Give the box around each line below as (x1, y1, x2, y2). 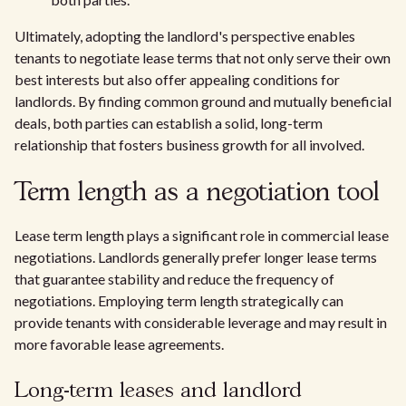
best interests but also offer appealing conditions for (14, 71, 340, 88)
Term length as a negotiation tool (14, 181, 380, 206)
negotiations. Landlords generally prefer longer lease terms (14, 248, 377, 266)
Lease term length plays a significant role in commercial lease (14, 227, 389, 244)
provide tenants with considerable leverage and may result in (14, 314, 387, 331)
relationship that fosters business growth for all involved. (14, 136, 364, 153)
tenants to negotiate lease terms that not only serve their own (14, 49, 391, 66)
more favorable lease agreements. (14, 335, 224, 353)
